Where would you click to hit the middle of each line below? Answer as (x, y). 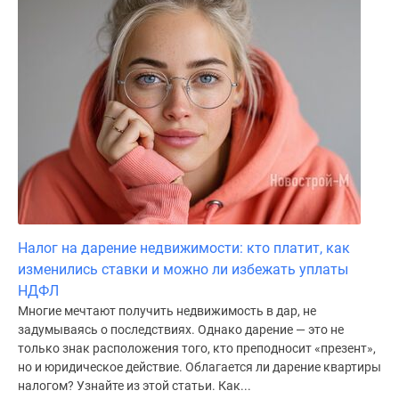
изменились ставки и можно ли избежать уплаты (183, 269)
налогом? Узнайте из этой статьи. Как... (134, 386)
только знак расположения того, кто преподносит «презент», (197, 348)
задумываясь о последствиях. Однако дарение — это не (181, 330)
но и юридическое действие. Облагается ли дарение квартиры (199, 367)
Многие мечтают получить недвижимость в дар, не (167, 311)
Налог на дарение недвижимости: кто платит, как (184, 248)
